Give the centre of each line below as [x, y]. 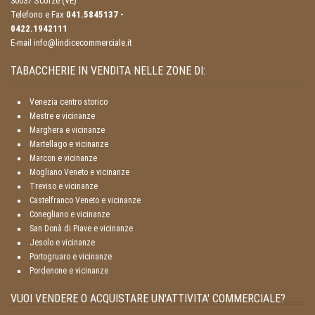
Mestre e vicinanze [62, 116]
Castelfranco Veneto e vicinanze [85, 201]
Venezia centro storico [69, 102]
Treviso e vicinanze [64, 187]
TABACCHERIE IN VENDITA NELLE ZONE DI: [108, 71]
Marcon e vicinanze [63, 159]
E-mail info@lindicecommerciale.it [71, 43]
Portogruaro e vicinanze [71, 257]
